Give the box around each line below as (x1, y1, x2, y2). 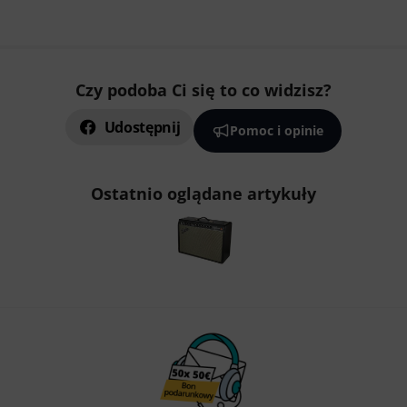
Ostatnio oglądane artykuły (91, 183, 316, 204)
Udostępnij (104, 117, 181, 137)
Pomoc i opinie (230, 122, 324, 139)
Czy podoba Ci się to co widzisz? (75, 79, 332, 101)
